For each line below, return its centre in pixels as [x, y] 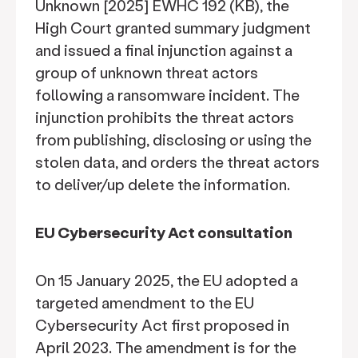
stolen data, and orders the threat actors [177, 162]
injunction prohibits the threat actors [165, 117]
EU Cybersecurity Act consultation [164, 232]
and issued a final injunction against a [164, 50]
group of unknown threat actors [147, 72]
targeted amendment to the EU [145, 302]
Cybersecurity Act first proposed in [162, 325]
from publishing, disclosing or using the [173, 139]
